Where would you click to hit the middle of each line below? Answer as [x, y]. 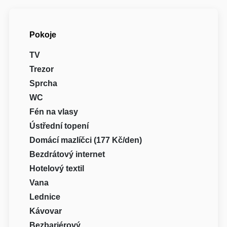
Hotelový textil [57, 168]
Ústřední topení [59, 126]
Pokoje [43, 34]
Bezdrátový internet [67, 154]
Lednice [45, 197]
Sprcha [44, 83]
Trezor [42, 69]
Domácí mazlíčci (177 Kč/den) [86, 140]
